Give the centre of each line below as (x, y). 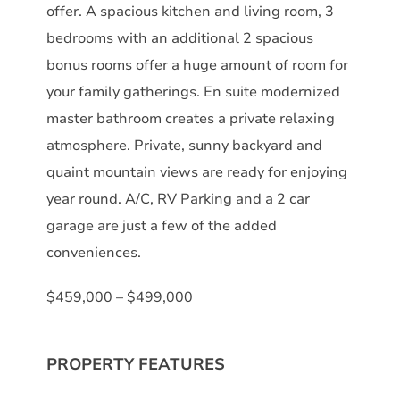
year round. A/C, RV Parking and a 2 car (178, 199)
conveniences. (94, 252)
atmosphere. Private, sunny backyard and (184, 145)
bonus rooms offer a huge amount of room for (197, 65)
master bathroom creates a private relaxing (191, 118)
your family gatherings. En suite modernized (193, 92)
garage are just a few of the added (162, 225)
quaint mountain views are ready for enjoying (197, 172)
